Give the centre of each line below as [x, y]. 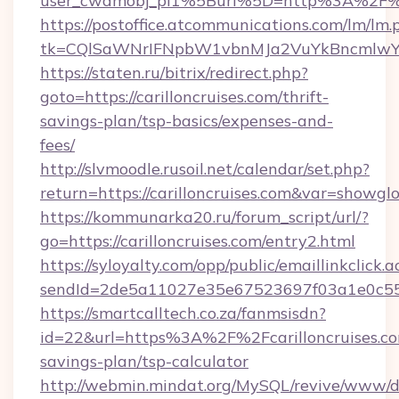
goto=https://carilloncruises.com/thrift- [184, 97]
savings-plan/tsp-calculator [144, 361]
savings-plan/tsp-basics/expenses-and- [187, 121]
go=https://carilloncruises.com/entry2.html [198, 241]
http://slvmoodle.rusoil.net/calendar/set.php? [205, 169]
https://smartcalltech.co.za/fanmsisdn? [183, 313]
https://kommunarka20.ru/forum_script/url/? [204, 217]
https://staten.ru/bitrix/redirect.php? [174, 73]
